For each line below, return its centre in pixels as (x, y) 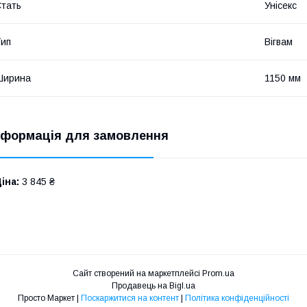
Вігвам (279, 41)
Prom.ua (218, 273)
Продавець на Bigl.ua (153, 285)
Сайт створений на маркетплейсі (137, 273)
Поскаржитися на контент (130, 298)
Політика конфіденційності (237, 298)
